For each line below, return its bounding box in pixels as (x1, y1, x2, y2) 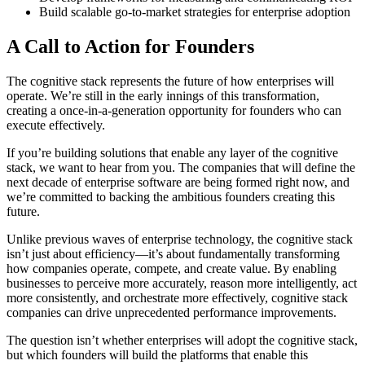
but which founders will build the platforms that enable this (7, 347, 308, 362)
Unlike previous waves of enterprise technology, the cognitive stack (7, 231, 353, 246)
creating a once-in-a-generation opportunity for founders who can (7, 103, 341, 117)
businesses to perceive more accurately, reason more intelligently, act (7, 275, 357, 290)
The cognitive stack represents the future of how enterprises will (7, 73, 334, 88)
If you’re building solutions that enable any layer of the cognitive (7, 145, 338, 160)
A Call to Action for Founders (7, 35, 254, 57)
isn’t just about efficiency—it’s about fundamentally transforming (7, 246, 340, 261)
